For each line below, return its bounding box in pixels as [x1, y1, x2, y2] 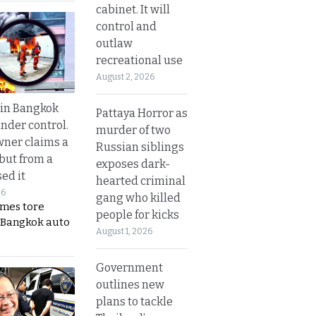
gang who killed [96, 190, 181, 205]
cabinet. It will [96, 2, 170, 16]
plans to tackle [96, 294, 173, 308]
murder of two [96, 123, 171, 137]
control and [96, 19, 157, 33]
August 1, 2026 [96, 226, 152, 236]
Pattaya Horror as [96, 106, 188, 120]
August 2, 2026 [96, 71, 154, 82]
